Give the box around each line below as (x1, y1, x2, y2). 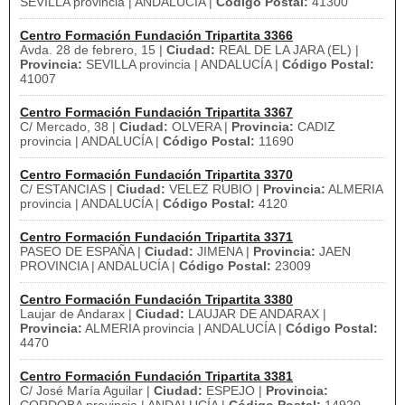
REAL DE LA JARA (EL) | (215, 42, 359, 57)
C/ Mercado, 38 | (20, 119, 119, 134)
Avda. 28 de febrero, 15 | (20, 42, 166, 57)
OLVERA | (168, 119, 231, 134)
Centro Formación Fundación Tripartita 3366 (20, 28, 293, 42)
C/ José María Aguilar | (20, 383, 154, 398)
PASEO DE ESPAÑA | (20, 244, 145, 259)
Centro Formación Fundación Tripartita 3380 (20, 292, 293, 306)
